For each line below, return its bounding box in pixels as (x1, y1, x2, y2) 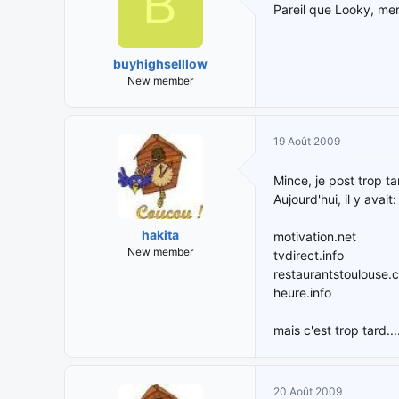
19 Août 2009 (273, 134, 340, 149)
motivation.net (273, 229, 356, 245)
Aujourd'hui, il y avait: (273, 191, 396, 208)
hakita (141, 227, 179, 243)
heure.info (273, 285, 331, 301)
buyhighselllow (112, 56, 208, 72)
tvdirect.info (273, 248, 344, 264)
